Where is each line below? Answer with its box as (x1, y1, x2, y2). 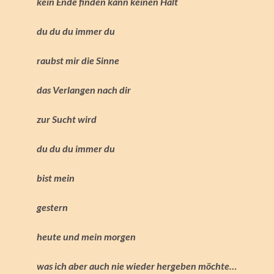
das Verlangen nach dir (37, 83, 131, 95)
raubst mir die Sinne (37, 54, 119, 66)
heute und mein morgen (37, 230, 136, 242)
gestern (37, 201, 68, 213)
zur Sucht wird (37, 113, 97, 125)
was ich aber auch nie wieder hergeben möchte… (37, 259, 237, 272)
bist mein (37, 171, 75, 183)
